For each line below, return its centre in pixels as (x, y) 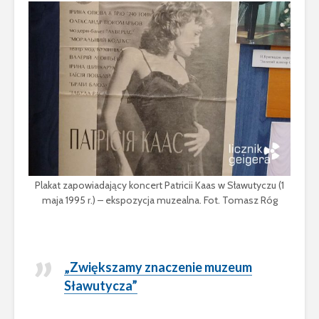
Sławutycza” (101, 286)
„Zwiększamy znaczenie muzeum (158, 267)
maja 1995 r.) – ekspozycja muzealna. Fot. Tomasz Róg (159, 200)
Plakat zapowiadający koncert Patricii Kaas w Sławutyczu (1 (159, 185)
